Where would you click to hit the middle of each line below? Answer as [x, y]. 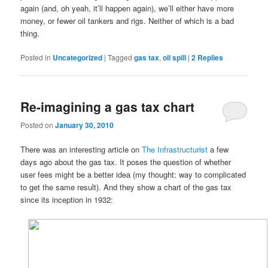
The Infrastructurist [175, 150]
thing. [30, 33]
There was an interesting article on [81, 150]
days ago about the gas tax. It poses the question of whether [126, 162]
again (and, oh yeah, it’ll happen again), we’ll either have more [127, 8]
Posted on [38, 125]
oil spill [175, 57]
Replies [210, 57]
